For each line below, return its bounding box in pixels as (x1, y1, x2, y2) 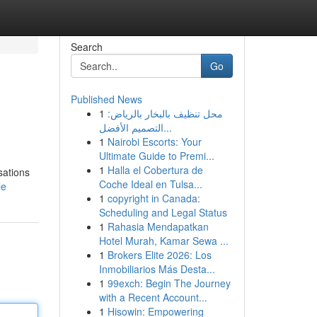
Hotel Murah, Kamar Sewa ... (98, 234, 229, 248)
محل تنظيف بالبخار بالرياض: (107, 106, 223, 120)
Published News (70, 92, 142, 106)
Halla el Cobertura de (107, 163, 203, 177)
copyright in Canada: (107, 191, 200, 205)
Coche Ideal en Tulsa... (98, 177, 202, 191)
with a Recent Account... (98, 290, 207, 304)
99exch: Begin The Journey (107, 276, 231, 290)
